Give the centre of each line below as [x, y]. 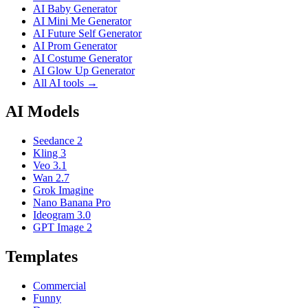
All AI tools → [65, 82]
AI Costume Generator [82, 58]
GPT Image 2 [63, 228]
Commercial [59, 286]
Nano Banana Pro [72, 203]
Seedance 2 [58, 141]
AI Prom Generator [75, 45]
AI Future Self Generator [87, 33]
